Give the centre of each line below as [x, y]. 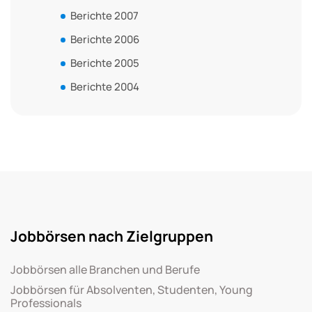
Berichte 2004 [105, 86]
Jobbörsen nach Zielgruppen [112, 236]
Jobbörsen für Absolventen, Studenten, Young [132, 289]
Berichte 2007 [104, 15]
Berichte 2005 [105, 63]
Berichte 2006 [105, 39]
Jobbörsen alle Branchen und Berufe [105, 269]
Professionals [46, 303]
